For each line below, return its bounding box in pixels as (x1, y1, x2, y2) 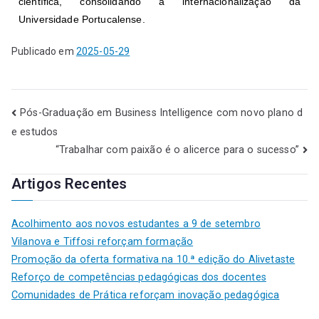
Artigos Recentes (11, 174, 127, 192)
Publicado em (11, 45, 76, 57)
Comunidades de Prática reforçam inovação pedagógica (11, 288, 280, 301)
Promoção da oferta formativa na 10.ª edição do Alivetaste (11, 253, 296, 266)
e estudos (11, 125, 58, 138)
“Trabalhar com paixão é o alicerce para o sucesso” (55, 143, 299, 156)
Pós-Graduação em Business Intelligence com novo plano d (20, 107, 303, 120)
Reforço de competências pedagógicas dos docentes (11, 271, 266, 283)
